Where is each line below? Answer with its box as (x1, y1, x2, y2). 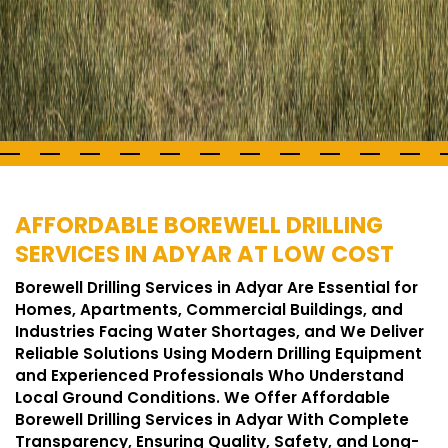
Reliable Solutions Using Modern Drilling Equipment (15, 343, 422, 364)
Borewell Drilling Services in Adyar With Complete (15, 409, 409, 430)
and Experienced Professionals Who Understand (15, 365, 404, 386)
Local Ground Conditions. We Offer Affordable (15, 387, 390, 408)
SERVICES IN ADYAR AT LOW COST (15, 238, 394, 270)
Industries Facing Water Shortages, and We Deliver (15, 321, 424, 342)
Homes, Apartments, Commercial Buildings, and (15, 299, 403, 320)
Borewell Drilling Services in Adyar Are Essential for (15, 277, 418, 298)
